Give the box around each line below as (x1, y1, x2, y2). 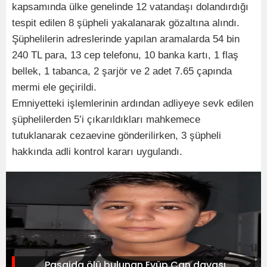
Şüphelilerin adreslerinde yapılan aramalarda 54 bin (12, 33, 240, 45)
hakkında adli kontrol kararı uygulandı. (12, 145, 182, 157)
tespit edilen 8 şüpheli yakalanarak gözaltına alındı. (12, 17, 240, 29)
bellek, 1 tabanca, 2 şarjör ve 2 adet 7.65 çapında (12, 65, 232, 77)
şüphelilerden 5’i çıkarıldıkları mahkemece (12, 113, 200, 125)
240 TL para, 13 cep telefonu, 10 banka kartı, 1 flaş (12, 49, 238, 61)
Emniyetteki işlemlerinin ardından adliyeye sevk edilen (12, 97, 253, 109)
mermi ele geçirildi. (12, 81, 97, 93)
